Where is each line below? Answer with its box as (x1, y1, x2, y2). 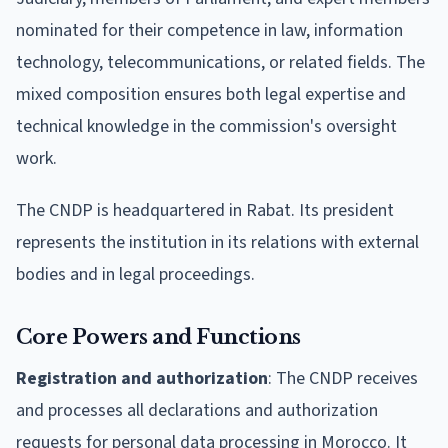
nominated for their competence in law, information (16, 17, 403, 43)
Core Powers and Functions (16, 324, 301, 349)
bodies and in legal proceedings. (16, 261, 255, 287)
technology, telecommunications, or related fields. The (16, 49, 425, 75)
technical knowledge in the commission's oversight (16, 113, 397, 139)
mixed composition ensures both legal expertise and (16, 81, 406, 107)
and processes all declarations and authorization (16, 397, 378, 423)
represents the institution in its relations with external (16, 229, 419, 255)
